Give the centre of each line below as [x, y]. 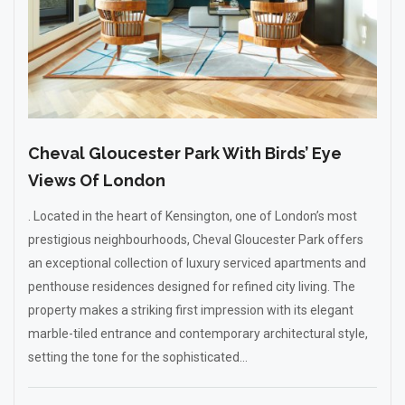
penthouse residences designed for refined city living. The [192, 287]
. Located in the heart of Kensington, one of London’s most [193, 216]
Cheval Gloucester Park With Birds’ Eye [185, 153]
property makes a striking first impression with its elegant [191, 310]
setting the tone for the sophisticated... [138, 357]
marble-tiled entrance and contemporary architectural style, [198, 334]
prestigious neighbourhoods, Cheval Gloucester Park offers [196, 240]
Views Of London [97, 180]
